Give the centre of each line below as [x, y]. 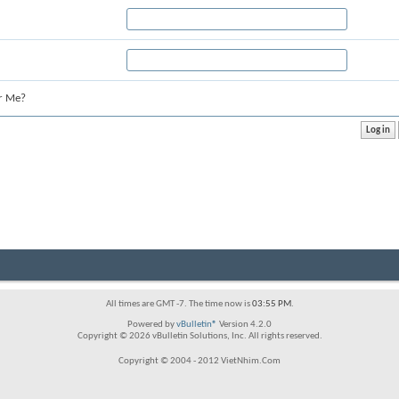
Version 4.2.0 [244, 325]
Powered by [152, 325]
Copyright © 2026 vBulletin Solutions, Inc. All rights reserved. [199, 336]
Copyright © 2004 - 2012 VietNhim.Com [199, 361]
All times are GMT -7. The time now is [179, 304]
